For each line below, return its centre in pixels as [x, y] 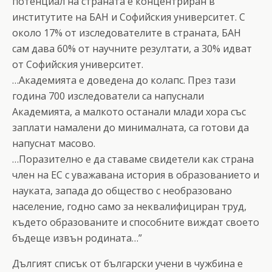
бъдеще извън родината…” [77, 238]
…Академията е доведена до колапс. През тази [124, 80]
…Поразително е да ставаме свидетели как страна [133, 159]
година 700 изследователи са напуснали [108, 96]
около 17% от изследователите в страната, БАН [127, 32]
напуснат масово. [54, 143]
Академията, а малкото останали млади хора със [129, 111]
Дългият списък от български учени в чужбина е [127, 263]
